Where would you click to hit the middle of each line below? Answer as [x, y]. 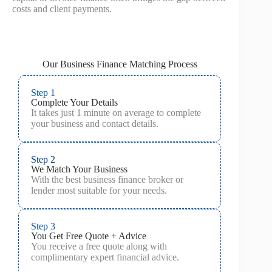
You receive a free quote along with [99, 246]
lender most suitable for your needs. [99, 190]
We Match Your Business [79, 169]
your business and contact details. [95, 123]
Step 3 [43, 226]
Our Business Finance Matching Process [120, 64]
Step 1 [43, 92]
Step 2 [43, 159]
